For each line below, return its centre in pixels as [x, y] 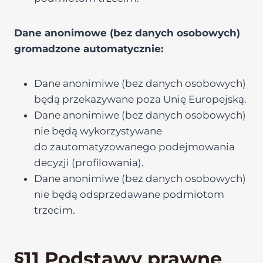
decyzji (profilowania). [89, 163]
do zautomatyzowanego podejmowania [134, 147]
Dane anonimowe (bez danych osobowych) [127, 33]
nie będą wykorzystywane [98, 131]
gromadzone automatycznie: [89, 49]
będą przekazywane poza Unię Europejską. [140, 99]
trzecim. [55, 210]
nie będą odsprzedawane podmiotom [129, 194]
